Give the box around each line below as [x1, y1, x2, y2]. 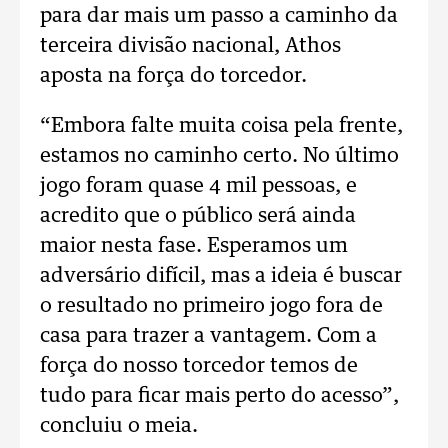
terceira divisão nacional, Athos [40, 36, 341, 56]
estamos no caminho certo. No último [40, 146, 399, 166]
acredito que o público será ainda [40, 206, 356, 226]
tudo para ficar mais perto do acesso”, [40, 386, 399, 406]
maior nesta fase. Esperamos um [40, 236, 348, 256]
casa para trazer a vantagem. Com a [40, 326, 377, 346]
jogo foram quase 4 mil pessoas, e [40, 176, 357, 196]
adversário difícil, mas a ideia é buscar [40, 266, 402, 286]
